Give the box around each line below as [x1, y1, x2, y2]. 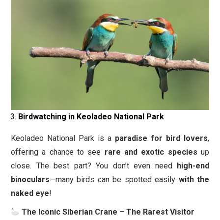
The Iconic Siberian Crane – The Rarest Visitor [20, 207, 195, 217]
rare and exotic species [104, 147, 197, 157]
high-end [177, 161, 209, 171]
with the [178, 175, 210, 185]
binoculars [11, 175, 50, 185]
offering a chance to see [11, 147, 105, 157]
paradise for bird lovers [115, 134, 208, 143]
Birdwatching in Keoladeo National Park [18, 112, 164, 122]
